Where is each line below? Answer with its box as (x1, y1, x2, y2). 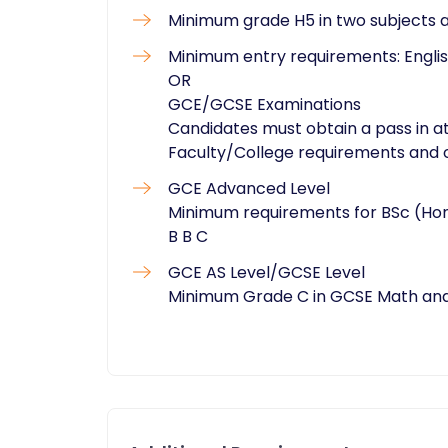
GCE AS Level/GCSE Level (168, 261, 365, 284)
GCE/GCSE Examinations (168, 93, 361, 116)
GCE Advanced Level (168, 177, 330, 200)
